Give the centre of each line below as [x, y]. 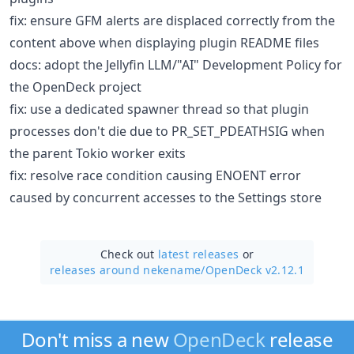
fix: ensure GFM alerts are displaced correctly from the [172, 20]
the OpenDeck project [75, 87]
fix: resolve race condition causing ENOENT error [155, 175]
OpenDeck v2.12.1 [255, 269]
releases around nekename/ [127, 269]
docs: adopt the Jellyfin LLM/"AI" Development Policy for [176, 64]
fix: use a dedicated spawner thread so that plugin [159, 109]
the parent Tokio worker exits [98, 153]
